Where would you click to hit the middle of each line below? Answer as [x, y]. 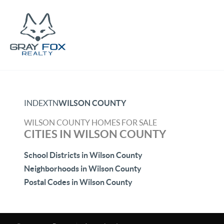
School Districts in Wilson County [83, 155]
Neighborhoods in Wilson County [83, 168]
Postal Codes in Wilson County [78, 182]
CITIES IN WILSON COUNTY [95, 134]
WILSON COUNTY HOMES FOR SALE [90, 122]
